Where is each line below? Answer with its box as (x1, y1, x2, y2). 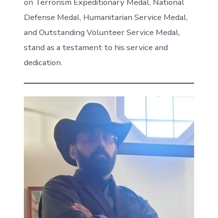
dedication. (23, 56, 62, 68)
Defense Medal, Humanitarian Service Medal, (23, 11, 188, 23)
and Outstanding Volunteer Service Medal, (23, 26, 180, 38)
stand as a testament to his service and (23, 41, 168, 53)
